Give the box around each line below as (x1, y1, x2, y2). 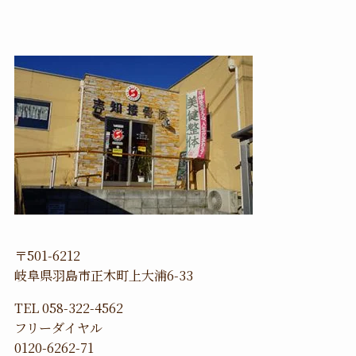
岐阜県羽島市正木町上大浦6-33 (14, 265, 193, 284)
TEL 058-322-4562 (14, 297, 123, 317)
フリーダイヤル (14, 317, 103, 337)
